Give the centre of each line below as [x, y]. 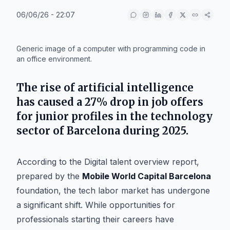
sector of [42, 131]
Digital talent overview [127, 162]
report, [184, 162]
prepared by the [49, 176]
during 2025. [154, 131]
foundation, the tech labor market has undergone [113, 190]
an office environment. [54, 59]
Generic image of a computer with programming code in [111, 49]
